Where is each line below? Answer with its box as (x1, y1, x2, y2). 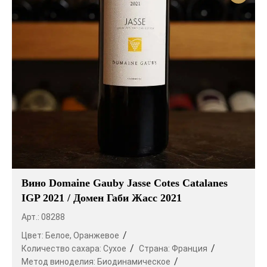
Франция (172, 243, 207, 253)
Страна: (139, 243, 172, 253)
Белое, (45, 230, 72, 240)
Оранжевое (73, 230, 119, 240)
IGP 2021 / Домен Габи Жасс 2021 (21, 191, 182, 204)
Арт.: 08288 (21, 212, 65, 222)
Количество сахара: (21, 243, 103, 253)
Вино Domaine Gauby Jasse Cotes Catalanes (21, 176, 228, 189)
